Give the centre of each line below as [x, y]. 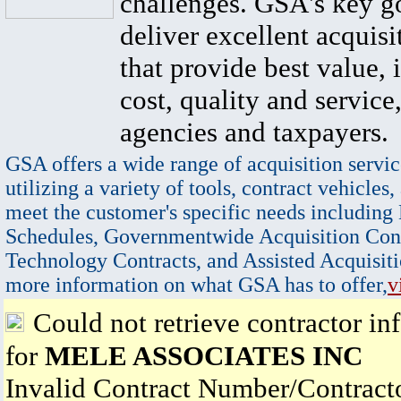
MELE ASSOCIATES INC [204, 356]
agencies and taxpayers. [254, 132]
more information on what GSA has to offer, [196, 285]
